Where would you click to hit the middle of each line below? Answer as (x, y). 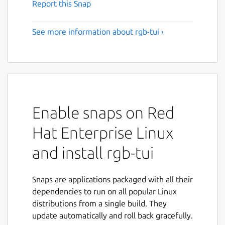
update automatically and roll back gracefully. (113, 216)
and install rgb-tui (93, 153)
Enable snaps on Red (103, 113)
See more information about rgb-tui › (98, 32)
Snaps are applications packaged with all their (113, 180)
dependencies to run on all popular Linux (104, 192)
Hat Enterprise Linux (103, 133)
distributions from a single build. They (99, 204)
